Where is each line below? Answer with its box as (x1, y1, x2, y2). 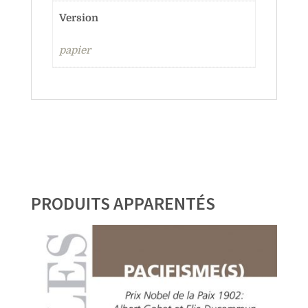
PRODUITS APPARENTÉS (30, 192, 215, 215)
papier (58, 44, 91, 57)
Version (58, 11, 98, 24)
